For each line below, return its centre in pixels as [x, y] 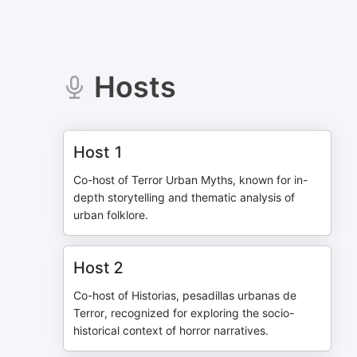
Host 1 [99, 152]
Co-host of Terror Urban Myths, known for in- [191, 180]
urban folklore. [111, 215]
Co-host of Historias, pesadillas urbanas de [185, 295]
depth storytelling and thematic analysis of [184, 197]
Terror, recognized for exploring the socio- [184, 313]
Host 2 [99, 268]
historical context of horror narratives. [171, 330]
